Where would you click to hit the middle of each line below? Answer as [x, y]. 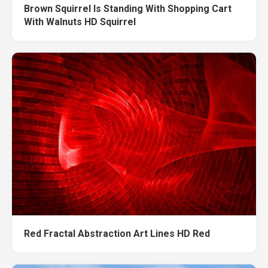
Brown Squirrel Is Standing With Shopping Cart [128, 9]
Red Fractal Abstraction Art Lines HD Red [117, 234]
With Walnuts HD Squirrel [80, 22]
